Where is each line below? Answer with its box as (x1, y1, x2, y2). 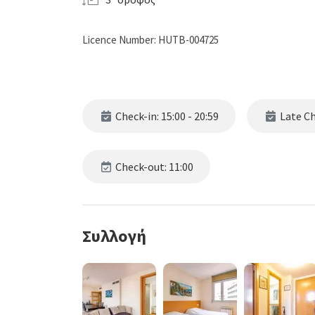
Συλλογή (82, 225, 146, 247)
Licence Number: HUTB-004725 (82, 33, 219, 46)
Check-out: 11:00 (113, 160, 193, 174)
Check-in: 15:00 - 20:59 (113, 109, 219, 123)
